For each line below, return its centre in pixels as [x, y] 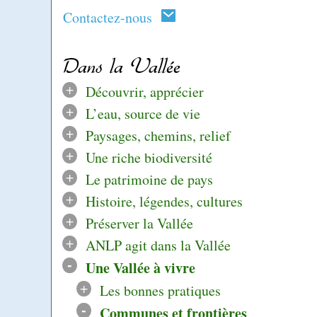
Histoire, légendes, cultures [164, 201]
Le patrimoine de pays [149, 179]
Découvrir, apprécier [144, 91]
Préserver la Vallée [139, 223]
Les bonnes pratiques [160, 290]
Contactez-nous [112, 17]
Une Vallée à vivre [140, 267]
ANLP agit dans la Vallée [158, 245]
